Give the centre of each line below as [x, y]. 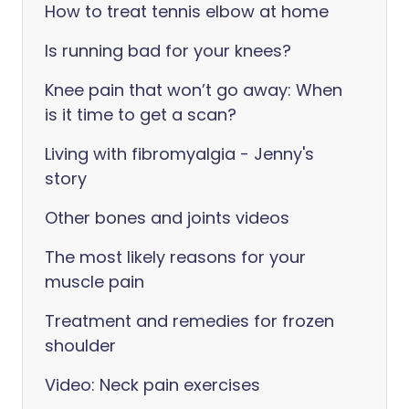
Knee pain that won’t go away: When [194, 90]
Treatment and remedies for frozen [189, 321]
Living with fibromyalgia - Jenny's [179, 154]
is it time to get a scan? [141, 115]
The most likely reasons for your [175, 257]
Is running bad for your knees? [168, 51]
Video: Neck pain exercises [152, 385]
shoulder [80, 346]
